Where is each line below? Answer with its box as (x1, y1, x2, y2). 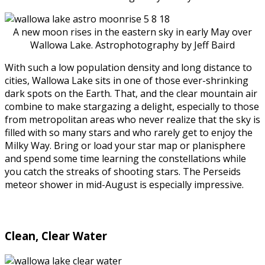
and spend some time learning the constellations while (5, 152, 246, 166)
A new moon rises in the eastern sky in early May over (13, 25, 252, 39)
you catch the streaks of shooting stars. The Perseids (5, 165, 241, 179)
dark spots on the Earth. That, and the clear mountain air (5, 87, 257, 101)
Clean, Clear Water (5, 228, 107, 244)
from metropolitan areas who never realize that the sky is (5, 113, 260, 127)
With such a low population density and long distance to (5, 61, 252, 75)
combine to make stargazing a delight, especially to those (5, 100, 259, 114)
